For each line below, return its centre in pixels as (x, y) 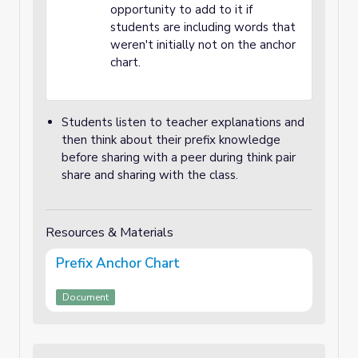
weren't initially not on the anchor (203, 45)
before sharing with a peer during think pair (179, 157)
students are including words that (203, 27)
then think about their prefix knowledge (171, 140)
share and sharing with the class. (150, 175)
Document (86, 297)
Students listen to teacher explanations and (183, 122)
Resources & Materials (109, 233)
